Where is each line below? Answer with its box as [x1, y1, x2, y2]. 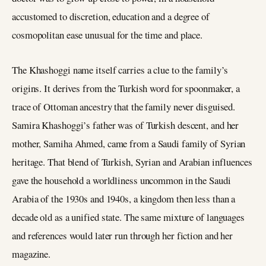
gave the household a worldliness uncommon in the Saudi [12, 173, 231, 188]
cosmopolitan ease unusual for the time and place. [12, 28, 203, 42]
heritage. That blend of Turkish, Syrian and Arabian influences [12, 155, 252, 169]
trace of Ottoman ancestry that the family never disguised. [12, 100, 236, 114]
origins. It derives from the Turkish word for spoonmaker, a [12, 81, 240, 96]
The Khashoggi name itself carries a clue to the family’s [12, 63, 229, 77]
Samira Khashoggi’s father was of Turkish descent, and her [12, 118, 239, 132]
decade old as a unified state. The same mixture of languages [12, 210, 245, 224]
